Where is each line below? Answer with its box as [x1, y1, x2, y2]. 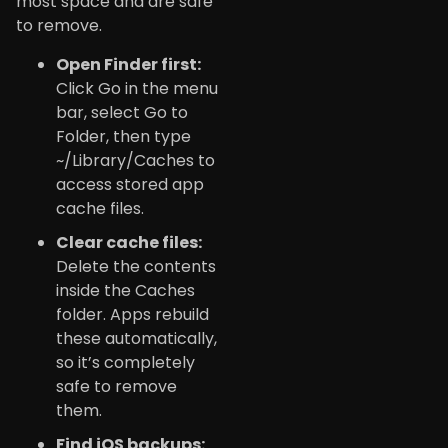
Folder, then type [56, 124, 191, 148]
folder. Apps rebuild [56, 302, 209, 326]
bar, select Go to [56, 100, 188, 124]
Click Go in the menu [56, 76, 218, 100]
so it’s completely [56, 350, 195, 374]
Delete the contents [56, 254, 216, 278]
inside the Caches [56, 278, 195, 302]
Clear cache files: [56, 230, 202, 254]
